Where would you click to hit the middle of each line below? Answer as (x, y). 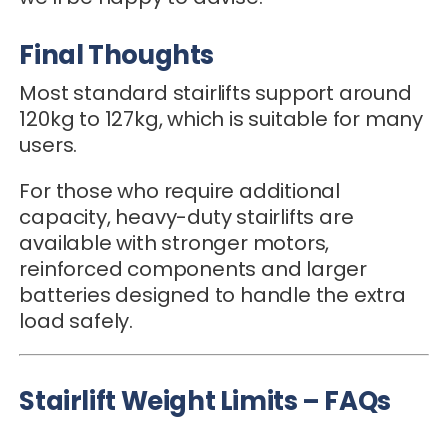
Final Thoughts (116, 54)
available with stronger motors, (174, 242)
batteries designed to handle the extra (212, 294)
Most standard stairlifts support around (215, 92)
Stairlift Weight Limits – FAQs (205, 400)
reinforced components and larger (193, 268)
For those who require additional (179, 190)
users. (48, 144)
